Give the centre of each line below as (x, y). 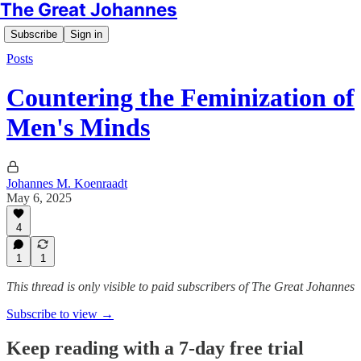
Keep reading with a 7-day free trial (155, 348)
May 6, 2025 (39, 197)
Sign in (86, 34)
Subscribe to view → (60, 314)
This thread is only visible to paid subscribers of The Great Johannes (180, 286)
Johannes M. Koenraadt (67, 183)
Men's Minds (78, 128)
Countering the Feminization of (180, 98)
